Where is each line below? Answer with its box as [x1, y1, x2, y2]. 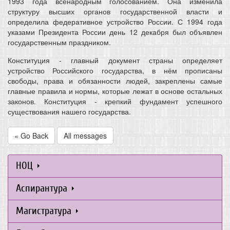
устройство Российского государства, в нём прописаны [8, 65, 222, 76]
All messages [64, 130, 107, 141]
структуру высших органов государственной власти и [8, 6, 222, 17]
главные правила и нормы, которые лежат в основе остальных [8, 86, 222, 97]
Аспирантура [16, 182, 70, 195]
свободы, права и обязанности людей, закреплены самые [8, 75, 222, 86]
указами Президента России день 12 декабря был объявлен [8, 27, 222, 37]
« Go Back [14, 130, 48, 141]
